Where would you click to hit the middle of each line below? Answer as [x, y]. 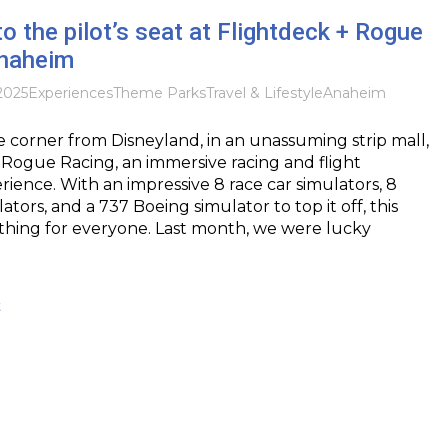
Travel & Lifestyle [264, 92]
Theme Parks [159, 92]
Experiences [70, 92]
